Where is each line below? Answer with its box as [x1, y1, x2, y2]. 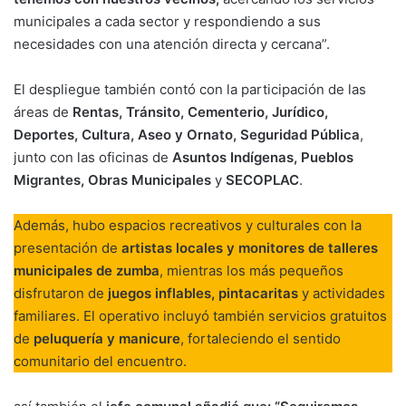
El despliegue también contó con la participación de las [14, 81, 366, 99]
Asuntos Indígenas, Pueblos [172, 149, 353, 167]
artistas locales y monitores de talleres [121, 239, 378, 257]
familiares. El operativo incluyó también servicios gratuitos [14, 307, 387, 325]
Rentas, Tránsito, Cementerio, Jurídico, [72, 103, 328, 121]
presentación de [14, 239, 121, 257]
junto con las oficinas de [14, 149, 172, 167]
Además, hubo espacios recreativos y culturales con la [14, 217, 362, 235]
